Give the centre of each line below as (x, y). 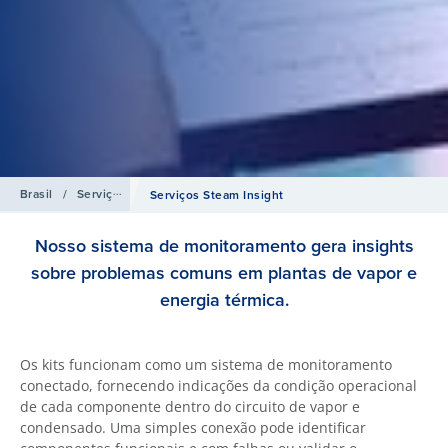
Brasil (36, 194)
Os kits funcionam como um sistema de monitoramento (206, 364)
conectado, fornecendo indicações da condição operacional (218, 385)
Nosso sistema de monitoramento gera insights (224, 246)
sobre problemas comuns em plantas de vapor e (224, 273)
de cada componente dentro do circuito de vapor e (190, 406)
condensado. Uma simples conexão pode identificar (193, 427)
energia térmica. (224, 300)
